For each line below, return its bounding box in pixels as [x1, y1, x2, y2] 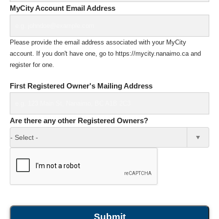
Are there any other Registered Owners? [10, 116, 148, 125]
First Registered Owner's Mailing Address [10, 82, 153, 90]
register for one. [10, 61, 54, 68]
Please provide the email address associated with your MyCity [10, 38, 186, 46]
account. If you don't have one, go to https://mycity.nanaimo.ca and [10, 49, 201, 57]
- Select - [10, 133, 38, 141]
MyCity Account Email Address [10, 3, 115, 12]
